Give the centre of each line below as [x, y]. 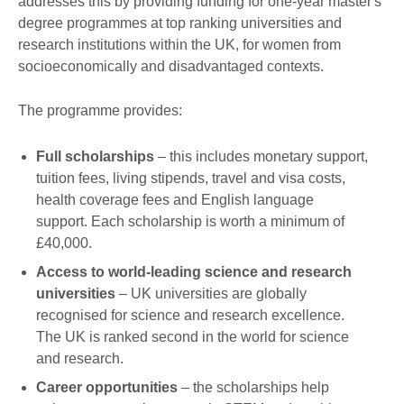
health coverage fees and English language [175, 199]
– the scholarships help [253, 387]
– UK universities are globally [211, 293]
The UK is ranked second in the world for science [193, 336]
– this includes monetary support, [261, 156]
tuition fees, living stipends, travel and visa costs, [191, 178]
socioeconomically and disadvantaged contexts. [174, 67]
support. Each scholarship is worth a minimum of [190, 221]
